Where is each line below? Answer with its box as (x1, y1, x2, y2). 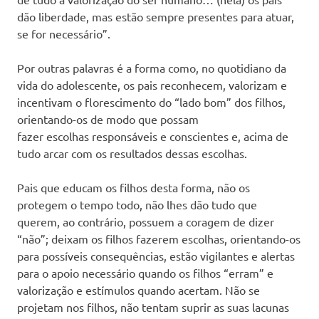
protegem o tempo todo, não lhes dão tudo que (17, 197, 257, 211)
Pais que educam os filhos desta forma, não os (17, 179, 250, 194)
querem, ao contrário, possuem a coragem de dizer (17, 214, 274, 229)
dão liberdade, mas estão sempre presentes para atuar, (17, 9, 294, 23)
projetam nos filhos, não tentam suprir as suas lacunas (17, 299, 289, 314)
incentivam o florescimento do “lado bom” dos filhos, (17, 94, 286, 109)
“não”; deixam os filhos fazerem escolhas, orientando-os (17, 231, 300, 246)
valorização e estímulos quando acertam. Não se (17, 282, 260, 297)
